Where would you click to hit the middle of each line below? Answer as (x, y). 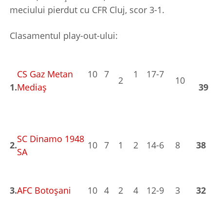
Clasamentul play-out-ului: (64, 36)
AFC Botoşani (44, 191)
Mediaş (32, 87)
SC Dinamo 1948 (51, 139)
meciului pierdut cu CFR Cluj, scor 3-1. (87, 10)
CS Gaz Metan (45, 74)
